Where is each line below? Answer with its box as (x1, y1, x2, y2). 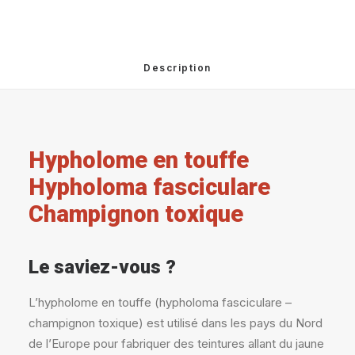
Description (143, 62, 212, 74)
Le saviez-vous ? (29, 256, 176, 278)
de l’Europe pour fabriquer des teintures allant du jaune (29, 336, 324, 351)
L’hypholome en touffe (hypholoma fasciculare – (29, 295, 292, 310)
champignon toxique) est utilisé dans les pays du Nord (29, 315, 323, 330)
